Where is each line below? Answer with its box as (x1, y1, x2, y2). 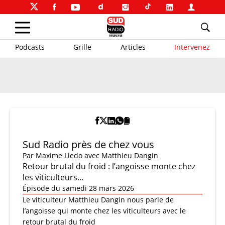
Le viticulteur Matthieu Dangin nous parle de (23, 195, 174, 204)
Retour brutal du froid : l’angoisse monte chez (23, 161, 196, 172)
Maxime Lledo (36, 151, 82, 160)
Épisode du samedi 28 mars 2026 (23, 183, 134, 193)
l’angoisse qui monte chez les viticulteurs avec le (23, 206, 186, 215)
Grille (73, 42, 92, 52)
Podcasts (15, 42, 45, 52)
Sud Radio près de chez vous (23, 138, 154, 151)
